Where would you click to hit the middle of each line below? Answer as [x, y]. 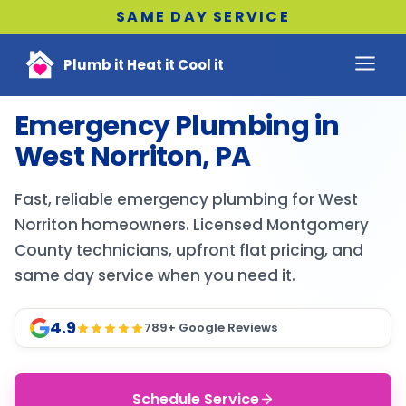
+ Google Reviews [222, 328]
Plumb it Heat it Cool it [144, 65]
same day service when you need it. [155, 275]
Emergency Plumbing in [177, 126]
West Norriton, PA [133, 157]
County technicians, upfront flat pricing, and [189, 250]
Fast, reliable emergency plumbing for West [186, 199]
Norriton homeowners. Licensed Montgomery [192, 225]
